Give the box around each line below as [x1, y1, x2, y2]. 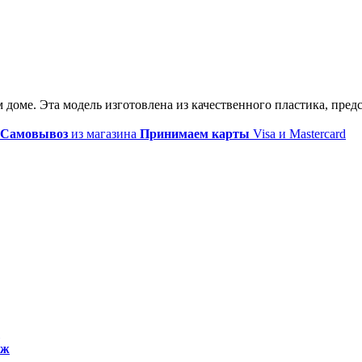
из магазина [68, 126, 140, 141]
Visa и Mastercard [250, 126, 346, 141]
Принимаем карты [140, 126, 250, 141]
